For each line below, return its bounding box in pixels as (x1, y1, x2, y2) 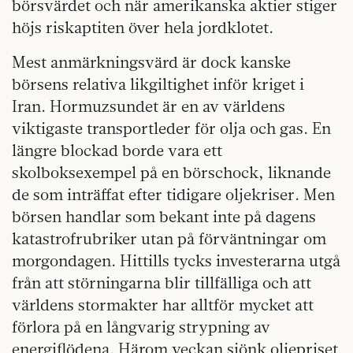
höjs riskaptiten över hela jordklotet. (12, 17, 273, 37)
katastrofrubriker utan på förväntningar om (12, 228, 326, 248)
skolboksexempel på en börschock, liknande (12, 162, 331, 182)
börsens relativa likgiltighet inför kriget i (12, 73, 304, 94)
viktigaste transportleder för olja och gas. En (12, 117, 331, 138)
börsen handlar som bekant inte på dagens (12, 206, 316, 226)
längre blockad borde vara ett (12, 139, 222, 160)
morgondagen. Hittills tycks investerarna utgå (12, 250, 340, 270)
